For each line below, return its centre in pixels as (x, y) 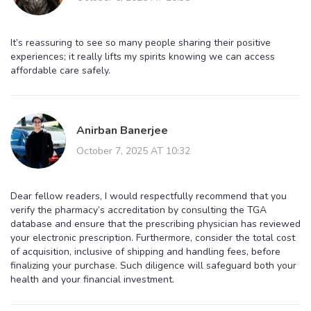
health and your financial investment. (92, 279)
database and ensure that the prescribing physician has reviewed (155, 224)
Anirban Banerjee (122, 130)
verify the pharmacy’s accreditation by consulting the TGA (138, 210)
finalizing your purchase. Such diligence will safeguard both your (153, 265)
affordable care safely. (60, 70)
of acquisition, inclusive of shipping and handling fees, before (145, 251)
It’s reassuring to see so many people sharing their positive (141, 42)
